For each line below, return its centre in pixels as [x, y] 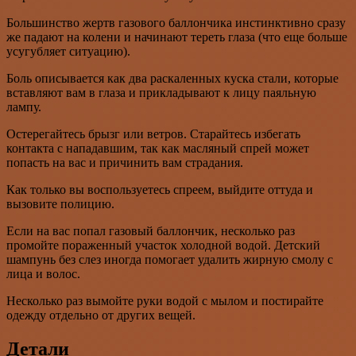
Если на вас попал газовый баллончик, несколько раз [151, 231]
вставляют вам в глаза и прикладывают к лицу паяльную [161, 93]
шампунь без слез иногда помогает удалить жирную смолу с [170, 260]
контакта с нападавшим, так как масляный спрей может [158, 149]
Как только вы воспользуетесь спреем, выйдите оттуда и [160, 190]
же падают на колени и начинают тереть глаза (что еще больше [177, 37]
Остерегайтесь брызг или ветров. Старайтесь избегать [153, 134]
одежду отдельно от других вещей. [101, 315]
